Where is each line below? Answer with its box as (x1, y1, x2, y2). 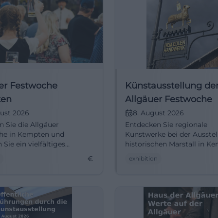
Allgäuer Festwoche (125, 94, 212, 105)
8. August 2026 (133, 109, 184, 117)
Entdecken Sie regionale (125, 120, 207, 129)
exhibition (129, 155, 158, 162)
